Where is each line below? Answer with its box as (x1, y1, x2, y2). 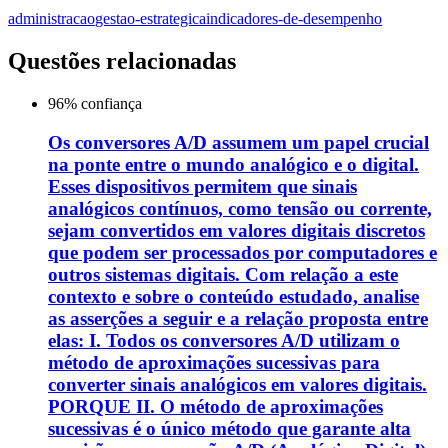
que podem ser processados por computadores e (48, 241, 437, 263)
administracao (8, 10, 95, 28)
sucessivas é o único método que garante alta (48, 417, 411, 439)
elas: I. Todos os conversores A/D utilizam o (48, 329, 400, 351)
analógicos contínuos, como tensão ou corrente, (48, 197, 432, 219)
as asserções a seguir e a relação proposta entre (48, 307, 428, 329)
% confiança (64, 95, 142, 113)
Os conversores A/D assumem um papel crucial (48, 131, 429, 153)
